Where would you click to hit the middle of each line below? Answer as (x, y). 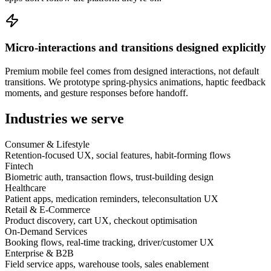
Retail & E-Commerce (47, 210)
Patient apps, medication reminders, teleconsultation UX (112, 199)
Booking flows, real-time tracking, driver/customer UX (109, 242)
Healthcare (25, 188)
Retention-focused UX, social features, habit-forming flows (118, 155)
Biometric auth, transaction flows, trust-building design (109, 177)
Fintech (19, 166)
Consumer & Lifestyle (47, 144)
